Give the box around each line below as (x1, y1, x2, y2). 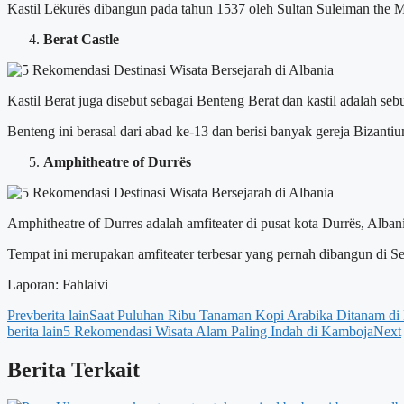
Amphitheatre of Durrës (43, 153, 191, 170)
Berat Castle (43, 31, 119, 47)
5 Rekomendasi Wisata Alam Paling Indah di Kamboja (63, 323, 373, 339)
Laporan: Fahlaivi (7, 276, 108, 292)
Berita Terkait (7, 357, 140, 381)
